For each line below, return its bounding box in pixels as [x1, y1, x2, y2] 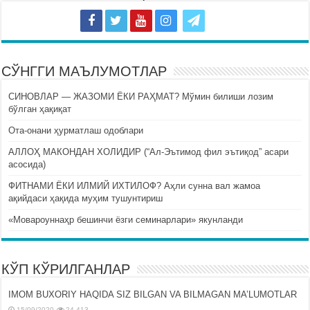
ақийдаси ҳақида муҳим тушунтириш [8, 193, 163, 204]
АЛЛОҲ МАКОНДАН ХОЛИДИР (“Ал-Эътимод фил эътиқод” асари [8, 147, 289, 158]
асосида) [8, 159, 46, 170]
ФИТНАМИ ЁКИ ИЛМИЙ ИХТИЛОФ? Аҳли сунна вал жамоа [8, 181, 261, 192]
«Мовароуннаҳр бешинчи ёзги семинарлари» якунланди [8, 215, 244, 226]
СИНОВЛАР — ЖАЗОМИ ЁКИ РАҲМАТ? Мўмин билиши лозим [8, 91, 274, 102]
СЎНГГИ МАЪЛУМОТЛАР [1, 64, 167, 80]
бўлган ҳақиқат [8, 104, 72, 115]
